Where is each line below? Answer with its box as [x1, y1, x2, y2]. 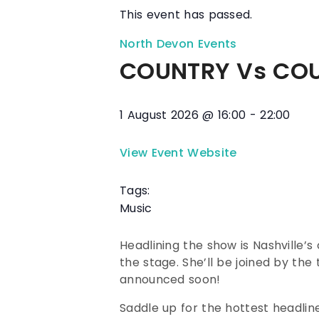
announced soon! [120, 271, 221, 288]
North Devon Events [120, 35, 237, 52]
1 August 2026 [120, 106, 199, 123]
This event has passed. [120, 6, 253, 23]
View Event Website [120, 144, 237, 161]
